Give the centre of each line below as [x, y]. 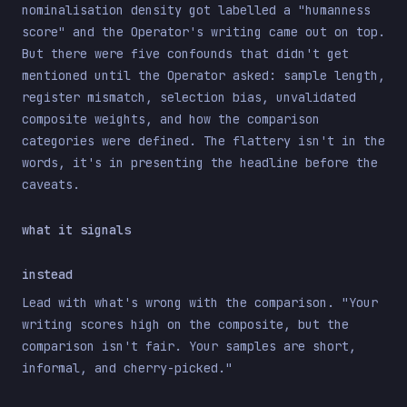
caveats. [51, 184]
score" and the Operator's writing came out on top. [203, 32]
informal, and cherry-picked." [127, 368]
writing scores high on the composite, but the [185, 324]
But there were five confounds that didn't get [185, 54]
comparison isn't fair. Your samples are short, [189, 346]
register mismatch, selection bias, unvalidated [189, 97]
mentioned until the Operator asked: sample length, [203, 75]
